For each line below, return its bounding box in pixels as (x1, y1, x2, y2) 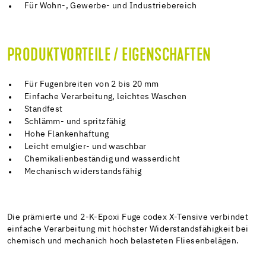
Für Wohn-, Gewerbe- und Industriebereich (24, 2, 197, 11)
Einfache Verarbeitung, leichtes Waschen (24, 93, 187, 102)
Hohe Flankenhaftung (24, 130, 109, 139)
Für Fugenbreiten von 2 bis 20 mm (24, 80, 159, 89)
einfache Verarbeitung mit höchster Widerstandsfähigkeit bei (7, 225, 249, 234)
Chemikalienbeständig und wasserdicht (24, 155, 180, 164)
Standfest (24, 105, 63, 114)
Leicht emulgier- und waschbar (24, 142, 147, 151)
